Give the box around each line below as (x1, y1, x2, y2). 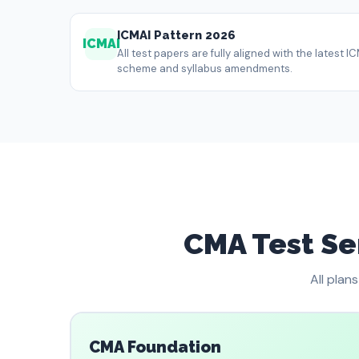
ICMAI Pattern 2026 (117, 28, 236, 42)
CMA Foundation (89, 337, 221, 357)
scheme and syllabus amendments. (117, 62, 292, 75)
